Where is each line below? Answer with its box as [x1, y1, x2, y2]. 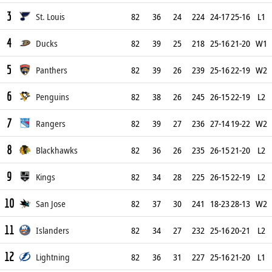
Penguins [35, 90, 69, 103]
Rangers [35, 117, 66, 129]
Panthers [35, 64, 67, 76]
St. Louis [35, 10, 65, 22]
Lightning [35, 251, 70, 263]
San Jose [35, 197, 66, 209]
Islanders [35, 224, 69, 236]
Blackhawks [35, 144, 78, 156]
